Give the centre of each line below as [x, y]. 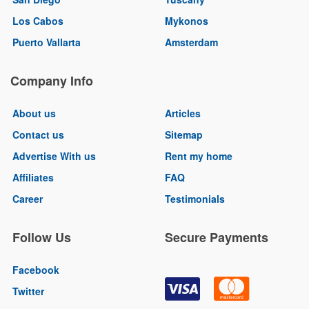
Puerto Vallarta [47, 42]
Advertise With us [54, 156]
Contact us [38, 135]
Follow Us [42, 238]
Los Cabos [38, 21]
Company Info [52, 81]
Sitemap [184, 135]
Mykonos [187, 21]
